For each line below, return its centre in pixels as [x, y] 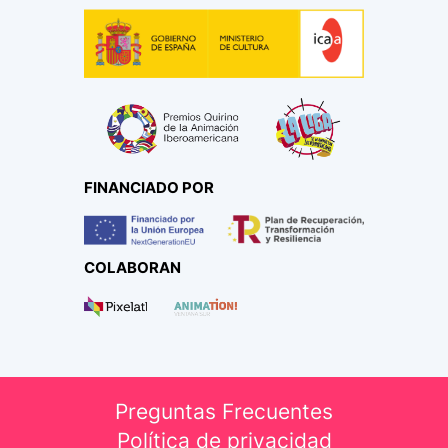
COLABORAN [132, 267]
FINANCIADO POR [149, 188]
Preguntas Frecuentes [224, 412]
